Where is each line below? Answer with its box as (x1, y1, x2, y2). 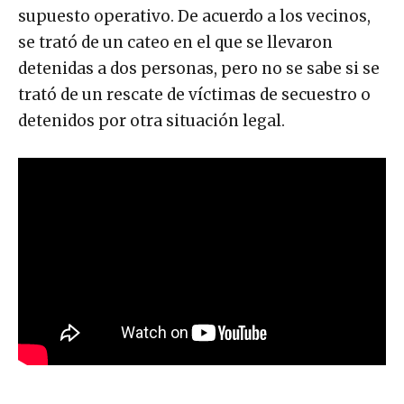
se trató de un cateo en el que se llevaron (18, 32, 333, 53)
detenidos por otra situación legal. (18, 111, 285, 132)
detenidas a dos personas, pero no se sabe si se (18, 59, 380, 79)
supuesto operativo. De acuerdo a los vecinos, (18, 6, 371, 27)
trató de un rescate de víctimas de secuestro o (18, 85, 371, 106)
